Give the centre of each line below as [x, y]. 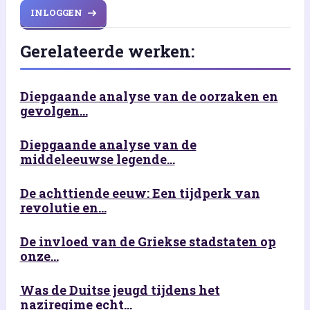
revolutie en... [63, 207]
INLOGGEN [56, 13]
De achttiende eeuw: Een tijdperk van [140, 193]
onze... [39, 256]
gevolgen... [54, 110]
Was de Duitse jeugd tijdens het [120, 290]
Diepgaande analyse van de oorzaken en [149, 96]
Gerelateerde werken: [107, 51]
